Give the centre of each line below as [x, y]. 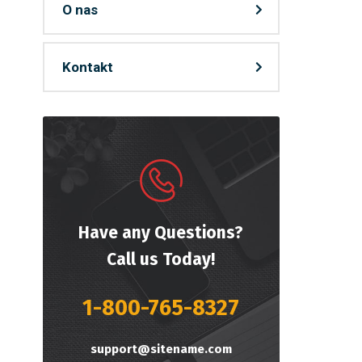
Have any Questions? [161, 233]
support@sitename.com [161, 349]
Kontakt [87, 67]
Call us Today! [161, 259]
